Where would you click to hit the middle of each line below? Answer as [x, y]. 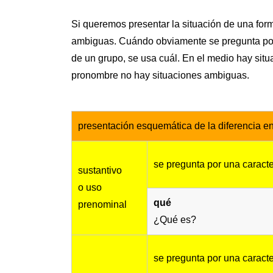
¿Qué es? [175, 220]
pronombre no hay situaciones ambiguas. [160, 76]
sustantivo [100, 171]
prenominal [102, 205]
